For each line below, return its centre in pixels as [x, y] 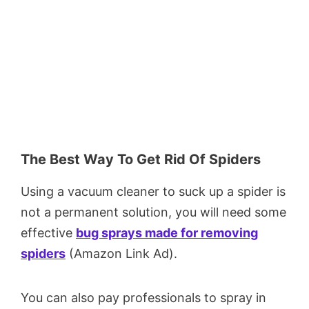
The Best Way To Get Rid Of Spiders [141, 160]
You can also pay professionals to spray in [143, 298]
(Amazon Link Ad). [121, 254]
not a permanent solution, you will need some [153, 212]
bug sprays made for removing [167, 233]
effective [48, 233]
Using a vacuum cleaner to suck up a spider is [153, 192]
